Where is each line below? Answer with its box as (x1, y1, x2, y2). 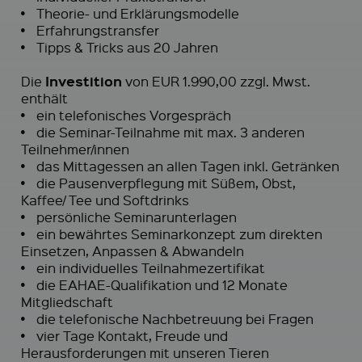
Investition (45, 71, 122, 90)
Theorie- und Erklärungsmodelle (30, 4, 239, 22)
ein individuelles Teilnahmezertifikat (30, 259, 265, 276)
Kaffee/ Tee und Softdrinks (21, 191, 189, 208)
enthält (21, 89, 68, 107)
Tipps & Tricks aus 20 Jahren (30, 38, 218, 56)
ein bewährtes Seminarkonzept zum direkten (30, 225, 322, 242)
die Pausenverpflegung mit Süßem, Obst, (30, 174, 296, 192)
